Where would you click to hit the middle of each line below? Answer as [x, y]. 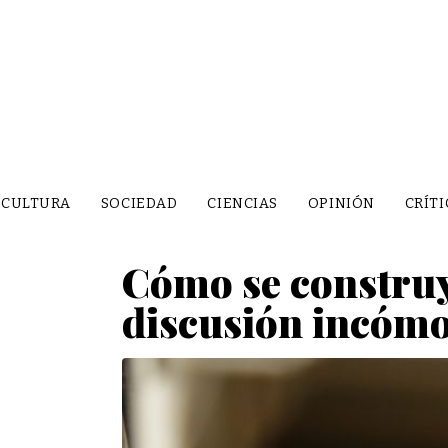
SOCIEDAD [139, 203]
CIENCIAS [242, 203]
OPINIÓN [341, 203]
